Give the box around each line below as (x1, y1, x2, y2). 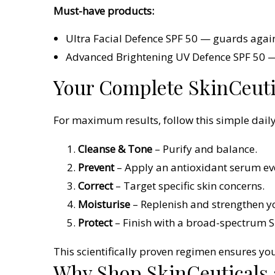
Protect (78, 215, 115, 230)
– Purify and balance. (155, 141, 257, 156)
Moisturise (78, 196, 133, 211)
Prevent (78, 160, 117, 174)
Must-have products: (53, 3, 154, 18)
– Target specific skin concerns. (115, 178, 265, 193)
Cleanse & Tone (78, 141, 155, 156)
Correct (78, 178, 115, 193)
